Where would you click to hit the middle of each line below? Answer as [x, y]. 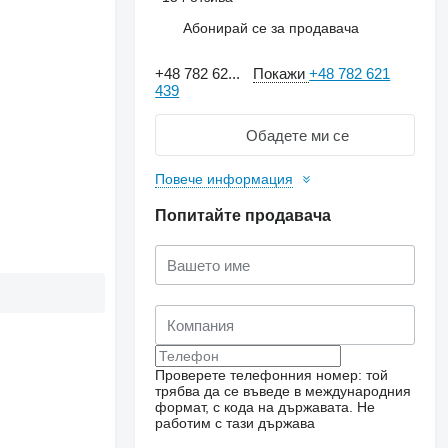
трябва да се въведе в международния [283, 391]
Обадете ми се [297, 135]
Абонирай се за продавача [271, 27]
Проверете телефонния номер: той [272, 375]
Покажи [281, 73]
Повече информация [224, 179]
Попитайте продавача [243, 215]
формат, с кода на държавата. [254, 407]
